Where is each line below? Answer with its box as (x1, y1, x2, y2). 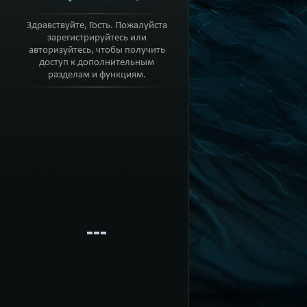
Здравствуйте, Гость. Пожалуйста (26, 20, 167, 31)
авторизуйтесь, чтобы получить (28, 45, 165, 56)
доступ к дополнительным (39, 57, 154, 68)
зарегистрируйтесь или (47, 32, 147, 43)
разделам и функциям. (47, 69, 146, 80)
